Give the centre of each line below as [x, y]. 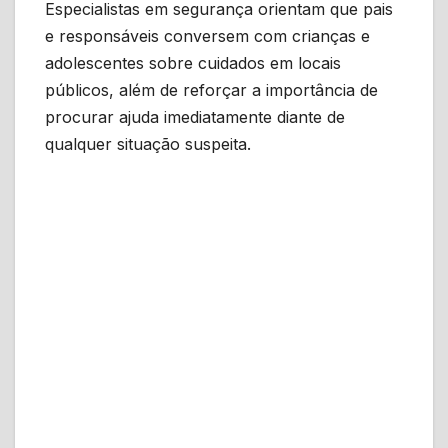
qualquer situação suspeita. [148, 143]
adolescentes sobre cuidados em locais [193, 62]
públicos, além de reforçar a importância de [211, 89]
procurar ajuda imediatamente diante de [195, 116]
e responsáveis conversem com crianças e [207, 35]
